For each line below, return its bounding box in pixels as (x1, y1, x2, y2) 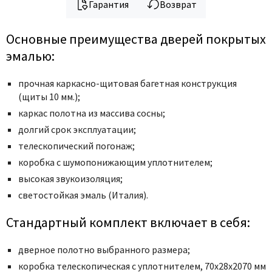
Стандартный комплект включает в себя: (6, 213, 250, 231)
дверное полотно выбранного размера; (18, 243, 190, 256)
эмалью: (6, 47, 55, 64)
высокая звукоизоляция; (18, 172, 123, 185)
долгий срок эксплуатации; (18, 123, 136, 135)
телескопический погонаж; (18, 139, 135, 152)
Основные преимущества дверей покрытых (6, 30, 266, 47)
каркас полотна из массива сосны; (18, 106, 165, 119)
